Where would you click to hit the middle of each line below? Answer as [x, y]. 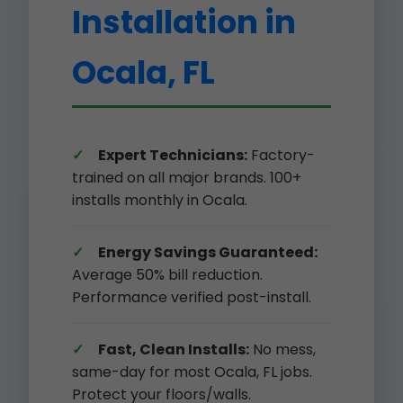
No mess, [282, 349]
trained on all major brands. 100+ [187, 178]
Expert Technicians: [173, 155]
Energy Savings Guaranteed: [208, 252]
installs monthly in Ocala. [160, 200]
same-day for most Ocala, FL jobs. [192, 372]
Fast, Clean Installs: [174, 349]
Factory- [281, 155]
